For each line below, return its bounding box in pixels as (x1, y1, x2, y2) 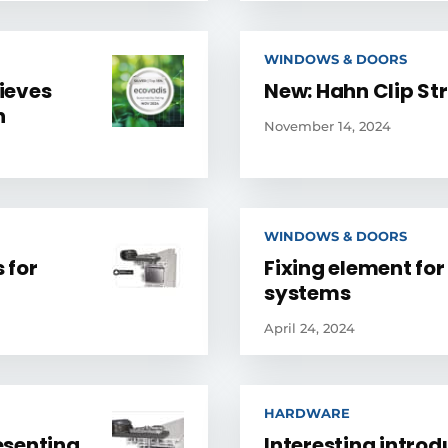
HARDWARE (264, 405, 350, 421)
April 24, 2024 (264, 320, 355, 336)
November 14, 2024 (264, 118, 391, 134)
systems (264, 279, 351, 307)
